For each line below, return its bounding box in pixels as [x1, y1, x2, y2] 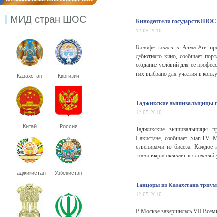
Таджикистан [14, 170, 46, 176]
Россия [59, 124, 77, 129]
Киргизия [57, 73, 79, 78]
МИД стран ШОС [10, 14, 86, 25]
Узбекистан [54, 170, 82, 176]
